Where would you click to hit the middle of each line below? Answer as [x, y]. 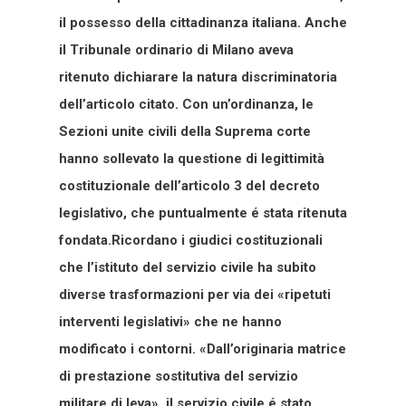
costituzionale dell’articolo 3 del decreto [189, 185]
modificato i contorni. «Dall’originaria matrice [203, 348]
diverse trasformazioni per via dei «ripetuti [195, 294]
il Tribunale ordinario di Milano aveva [176, 49]
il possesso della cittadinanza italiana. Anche [203, 22]
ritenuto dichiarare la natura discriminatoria [198, 77]
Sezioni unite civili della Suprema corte [185, 131]
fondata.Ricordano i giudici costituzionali [191, 240]
